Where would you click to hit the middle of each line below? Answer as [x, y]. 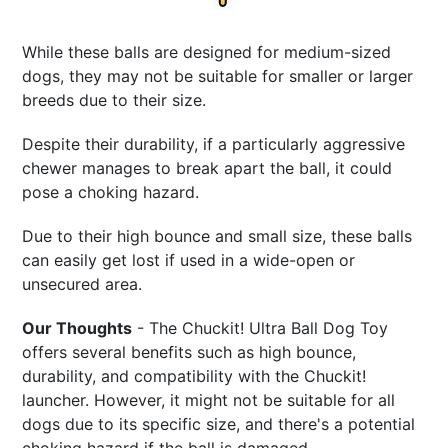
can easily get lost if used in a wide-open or [189, 260]
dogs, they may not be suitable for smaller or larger [218, 76]
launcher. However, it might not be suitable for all [209, 400]
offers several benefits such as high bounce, [189, 352]
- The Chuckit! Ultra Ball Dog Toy [260, 328]
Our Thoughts [77, 328]
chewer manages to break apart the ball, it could [207, 168]
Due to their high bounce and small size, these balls [217, 236]
